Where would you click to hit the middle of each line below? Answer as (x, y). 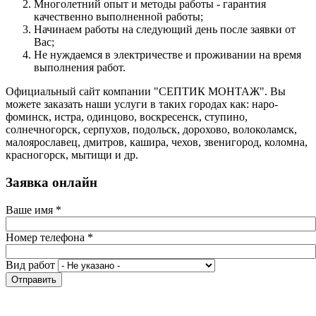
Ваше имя (31, 209)
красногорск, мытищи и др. (72, 155)
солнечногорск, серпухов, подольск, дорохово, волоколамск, (151, 130)
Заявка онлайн (51, 182)
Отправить (34, 279)
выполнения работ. (80, 68)
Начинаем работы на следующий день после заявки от (165, 30)
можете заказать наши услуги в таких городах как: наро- (142, 104)
